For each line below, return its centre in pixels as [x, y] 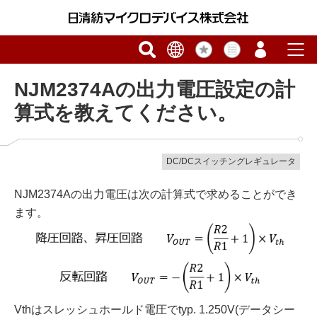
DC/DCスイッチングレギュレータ [231, 161]
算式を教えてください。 [126, 113]
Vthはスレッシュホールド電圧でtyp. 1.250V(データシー [155, 309]
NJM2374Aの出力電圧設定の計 [155, 90]
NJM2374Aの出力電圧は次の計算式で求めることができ [156, 194]
